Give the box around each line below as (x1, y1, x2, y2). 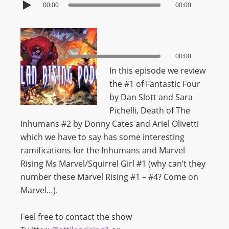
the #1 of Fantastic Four (109, 78, 200, 89)
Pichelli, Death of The (109, 105, 190, 116)
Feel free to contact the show (20, 211, 132, 222)
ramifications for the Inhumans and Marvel (20, 145, 185, 156)
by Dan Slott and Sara (109, 91, 193, 103)
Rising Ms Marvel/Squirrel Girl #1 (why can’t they (20, 158, 205, 169)
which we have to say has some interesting (20, 131, 185, 143)
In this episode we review (109, 65, 205, 76)
